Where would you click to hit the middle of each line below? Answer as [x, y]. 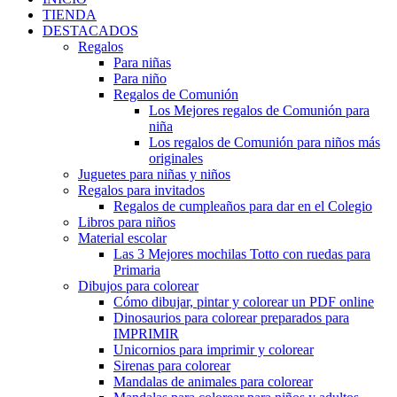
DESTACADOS [90, 31]
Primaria [137, 270]
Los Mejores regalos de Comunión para [259, 110]
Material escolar [122, 238]
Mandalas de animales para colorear [213, 381]
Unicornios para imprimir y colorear [214, 350]
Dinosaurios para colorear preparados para [231, 318]
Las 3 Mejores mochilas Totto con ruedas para [242, 254]
